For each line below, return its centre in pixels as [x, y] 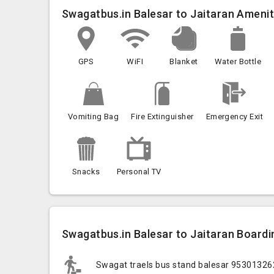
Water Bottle [238, 61]
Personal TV [139, 172]
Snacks [86, 172]
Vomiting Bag [93, 117]
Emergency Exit [235, 117]
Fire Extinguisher [162, 117]
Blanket [184, 61]
